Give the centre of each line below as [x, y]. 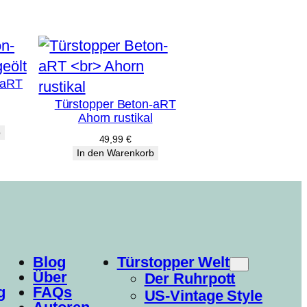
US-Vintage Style [203, 296]
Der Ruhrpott [190, 279]
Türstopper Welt [173, 262]
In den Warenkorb [115, 153]
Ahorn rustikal [115, 118]
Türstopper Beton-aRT [115, 105]
